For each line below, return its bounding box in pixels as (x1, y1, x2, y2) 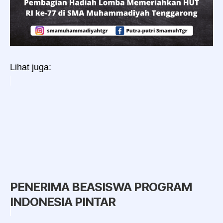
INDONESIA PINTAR (10, 194, 116, 209)
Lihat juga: (10, 62, 51, 72)
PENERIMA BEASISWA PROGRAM (10, 179, 193, 194)
